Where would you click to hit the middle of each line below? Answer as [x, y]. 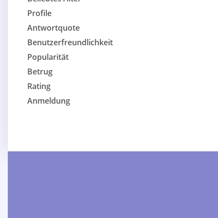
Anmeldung [49, 101]
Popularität [48, 57]
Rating [39, 86]
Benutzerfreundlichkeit [70, 43]
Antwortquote [54, 28]
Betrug [40, 72]
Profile [39, 13]
